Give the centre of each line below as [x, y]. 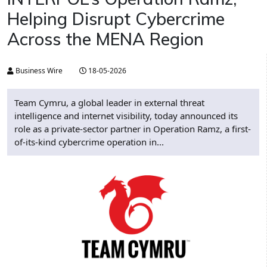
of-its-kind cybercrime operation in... [89, 142]
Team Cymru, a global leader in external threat [109, 103]
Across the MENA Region [105, 39]
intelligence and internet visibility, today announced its [126, 116]
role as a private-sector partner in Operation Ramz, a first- [133, 129]
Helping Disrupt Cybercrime [116, 19]
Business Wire [38, 71]
